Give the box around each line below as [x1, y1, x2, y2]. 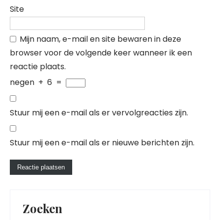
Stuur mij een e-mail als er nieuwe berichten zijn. [10, 137, 194, 148]
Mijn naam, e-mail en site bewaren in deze [20, 33, 181, 45]
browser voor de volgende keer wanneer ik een [10, 47, 192, 58]
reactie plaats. [10, 61, 66, 72]
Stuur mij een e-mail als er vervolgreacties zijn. [10, 107, 188, 118]
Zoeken [23, 200, 62, 216]
